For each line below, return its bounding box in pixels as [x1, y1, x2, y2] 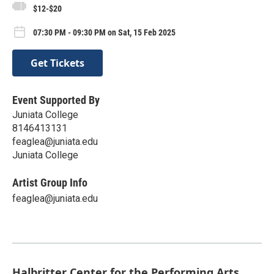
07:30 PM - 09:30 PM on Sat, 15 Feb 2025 [33, 28, 176, 38]
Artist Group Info [12, 176, 87, 190]
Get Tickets [31, 56, 84, 70]
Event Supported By [12, 94, 100, 107]
